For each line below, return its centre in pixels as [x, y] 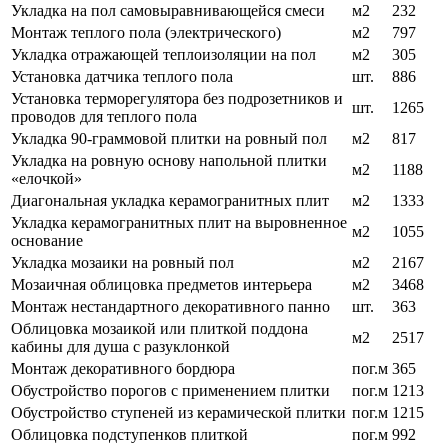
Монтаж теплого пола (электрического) [146, 33]
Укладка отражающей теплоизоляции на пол [163, 55]
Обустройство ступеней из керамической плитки [178, 413]
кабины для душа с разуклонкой [120, 347]
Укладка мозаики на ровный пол [122, 263]
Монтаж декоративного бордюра [123, 369]
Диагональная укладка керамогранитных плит [170, 201]
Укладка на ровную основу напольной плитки [169, 161]
